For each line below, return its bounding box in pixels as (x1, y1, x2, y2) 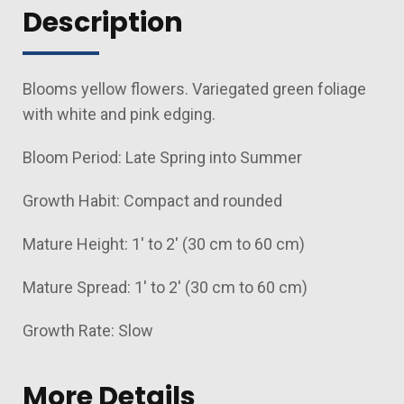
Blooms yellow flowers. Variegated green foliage (23, 79, 366, 98)
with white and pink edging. (23, 105, 216, 124)
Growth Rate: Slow (23, 321, 153, 340)
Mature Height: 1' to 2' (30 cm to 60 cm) (23, 234, 305, 253)
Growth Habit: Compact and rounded (23, 191, 286, 210)
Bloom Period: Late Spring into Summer (23, 148, 302, 167)
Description (23, 4, 183, 41)
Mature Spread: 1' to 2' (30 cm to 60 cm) (23, 278, 308, 297)
